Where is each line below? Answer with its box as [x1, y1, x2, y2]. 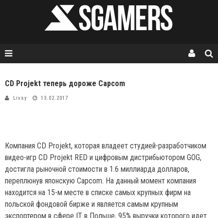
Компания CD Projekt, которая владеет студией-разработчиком [5, 141, 206, 150]
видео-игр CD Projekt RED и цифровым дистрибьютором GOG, [5, 153, 201, 162]
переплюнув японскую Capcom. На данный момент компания [5, 176, 196, 185]
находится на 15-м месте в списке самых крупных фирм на [5, 188, 191, 197]
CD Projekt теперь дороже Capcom [5, 79, 125, 88]
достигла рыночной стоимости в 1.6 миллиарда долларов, [5, 164, 189, 174]
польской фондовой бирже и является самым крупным [5, 200, 178, 209]
